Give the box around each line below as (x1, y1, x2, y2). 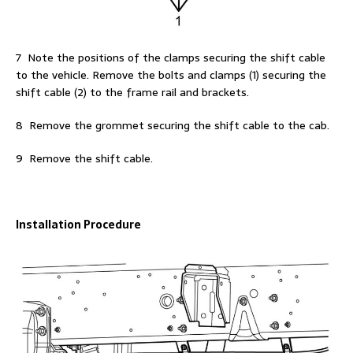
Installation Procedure (16, 215, 141, 233)
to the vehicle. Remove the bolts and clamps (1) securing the (16, 65, 326, 84)
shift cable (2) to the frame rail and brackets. (16, 83, 249, 101)
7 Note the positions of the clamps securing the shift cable (16, 48, 325, 66)
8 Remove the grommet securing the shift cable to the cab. (16, 116, 329, 134)
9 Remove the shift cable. (16, 149, 153, 167)
